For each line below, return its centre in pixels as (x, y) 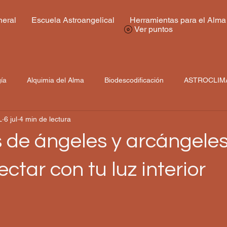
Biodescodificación (134, 80)
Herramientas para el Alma (178, 20)
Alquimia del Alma (55, 80)
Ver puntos (154, 29)
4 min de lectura (45, 119)
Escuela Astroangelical (73, 20)
